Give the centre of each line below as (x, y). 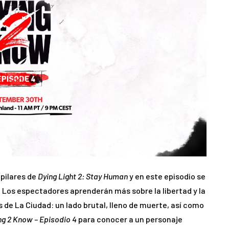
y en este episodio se (167, 176)
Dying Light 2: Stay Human (83, 176)
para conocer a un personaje (130, 219)
